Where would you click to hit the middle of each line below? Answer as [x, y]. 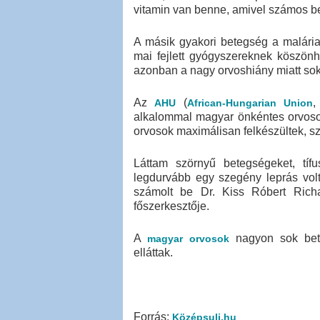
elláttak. [153, 252]
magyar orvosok [188, 239]
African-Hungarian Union [250, 103]
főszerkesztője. [171, 206]
